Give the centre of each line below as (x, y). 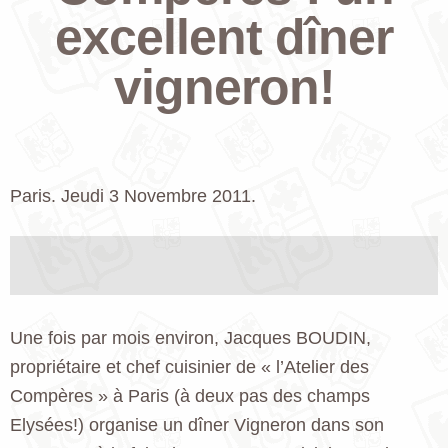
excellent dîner (224, 36)
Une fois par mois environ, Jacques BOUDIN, (190, 337)
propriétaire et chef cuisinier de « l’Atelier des (189, 366)
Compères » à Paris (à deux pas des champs (190, 395)
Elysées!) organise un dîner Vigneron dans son (197, 424)
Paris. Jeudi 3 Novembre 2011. (133, 195)
